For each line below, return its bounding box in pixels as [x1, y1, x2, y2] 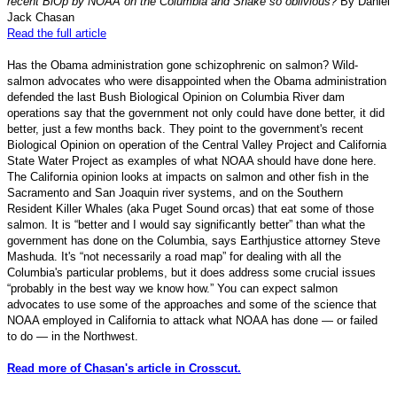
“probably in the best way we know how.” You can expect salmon [7, 281, 338, 295]
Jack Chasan [7, 10, 74, 24]
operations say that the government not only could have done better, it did [7, 105, 385, 120]
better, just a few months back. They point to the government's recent [7, 121, 363, 136]
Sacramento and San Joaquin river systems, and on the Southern [7, 185, 343, 199]
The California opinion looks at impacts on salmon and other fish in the [7, 169, 369, 183]
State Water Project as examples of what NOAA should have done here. [7, 153, 377, 167]
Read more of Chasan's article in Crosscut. [7, 361, 241, 375]
